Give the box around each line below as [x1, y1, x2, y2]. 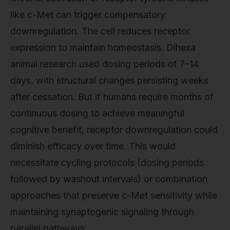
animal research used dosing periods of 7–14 [10, 58, 199, 69]
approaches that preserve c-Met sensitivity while [10, 189, 217, 201]
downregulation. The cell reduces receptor [10, 25, 190, 36]
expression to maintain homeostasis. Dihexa [10, 42, 196, 53]
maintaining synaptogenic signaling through [10, 206, 194, 217]
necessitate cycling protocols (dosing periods [10, 157, 204, 168]
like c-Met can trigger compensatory [10, 9, 165, 20]
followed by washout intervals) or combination [10, 173, 207, 184]
